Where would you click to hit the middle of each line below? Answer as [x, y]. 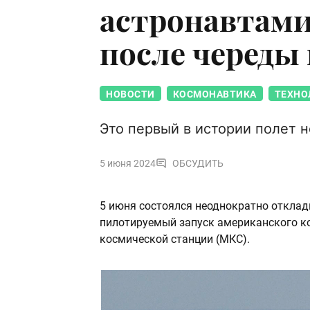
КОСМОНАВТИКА [215, 94]
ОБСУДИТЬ [198, 164]
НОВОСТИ [130, 94]
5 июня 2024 [128, 164]
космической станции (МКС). [175, 239]
